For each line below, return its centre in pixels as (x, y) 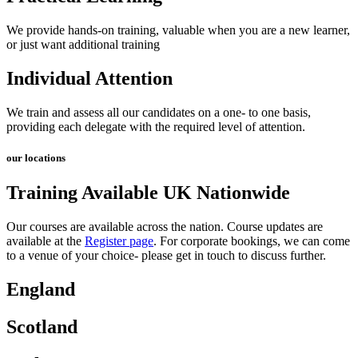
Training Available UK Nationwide (148, 193)
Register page (119, 241)
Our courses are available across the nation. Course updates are (165, 227)
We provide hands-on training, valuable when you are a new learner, (178, 30)
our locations (36, 158)
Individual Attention (89, 79)
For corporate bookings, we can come (255, 241)
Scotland (42, 327)
